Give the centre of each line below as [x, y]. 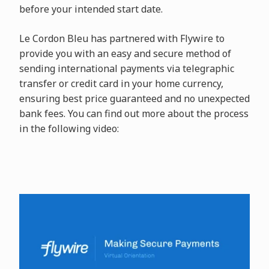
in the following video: [69, 128]
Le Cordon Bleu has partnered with [99, 38]
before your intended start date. [91, 9]
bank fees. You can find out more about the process [134, 113]
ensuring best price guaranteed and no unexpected [134, 98]
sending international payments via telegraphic [126, 68]
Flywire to [202, 38]
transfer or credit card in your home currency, [121, 83]
